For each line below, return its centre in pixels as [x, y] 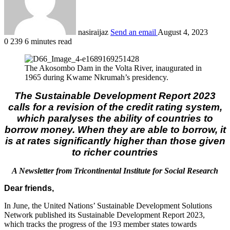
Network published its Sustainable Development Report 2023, [104, 215]
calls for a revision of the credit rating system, [115, 107]
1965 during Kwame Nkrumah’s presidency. [97, 77]
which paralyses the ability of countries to [115, 118]
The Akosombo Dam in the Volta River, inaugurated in [113, 68]
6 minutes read [48, 41]
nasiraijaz [93, 32]
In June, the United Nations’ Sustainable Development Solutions [108, 205]
